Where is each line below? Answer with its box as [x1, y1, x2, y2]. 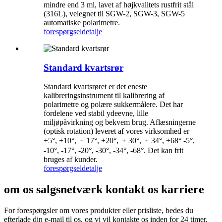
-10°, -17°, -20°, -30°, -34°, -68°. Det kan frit [44, 146, 183, 155]
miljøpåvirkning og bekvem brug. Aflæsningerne [44, 118, 196, 127]
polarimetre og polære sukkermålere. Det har [44, 100, 183, 109]
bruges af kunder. [44, 155, 98, 164]
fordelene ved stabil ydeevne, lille [44, 109, 148, 118]
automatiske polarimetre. [44, 18, 120, 27]
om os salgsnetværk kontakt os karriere [4, 183, 204, 196]
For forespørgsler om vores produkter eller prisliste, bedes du [4, 206, 193, 215]
